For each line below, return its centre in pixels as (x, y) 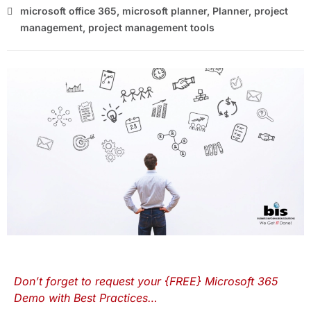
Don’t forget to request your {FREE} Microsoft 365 (146, 281)
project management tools (151, 27)
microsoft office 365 (68, 11)
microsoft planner (165, 11)
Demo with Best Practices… (86, 297)
